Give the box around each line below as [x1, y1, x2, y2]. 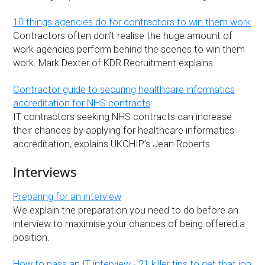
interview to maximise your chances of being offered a [13, 218, 245, 230]
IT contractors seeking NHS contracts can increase [13, 111, 232, 123]
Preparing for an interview [13, 190, 122, 202]
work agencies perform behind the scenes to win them [13, 44, 245, 56]
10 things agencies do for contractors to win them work [13, 17, 251, 28]
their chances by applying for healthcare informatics [13, 125, 235, 137]
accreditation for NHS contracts [13, 98, 151, 109]
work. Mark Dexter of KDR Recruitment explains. [13, 57, 216, 69]
